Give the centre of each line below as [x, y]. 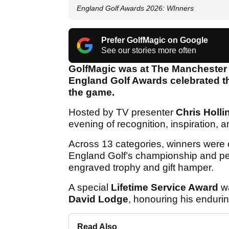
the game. [91, 93]
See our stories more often [149, 51]
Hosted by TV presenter [122, 112]
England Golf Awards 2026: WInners [135, 8]
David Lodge [98, 199]
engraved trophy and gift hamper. [141, 168]
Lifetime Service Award [165, 188]
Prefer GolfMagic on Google [155, 40]
